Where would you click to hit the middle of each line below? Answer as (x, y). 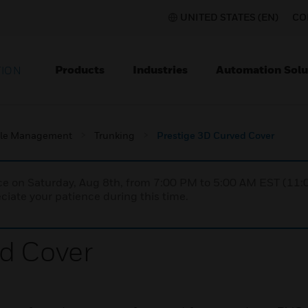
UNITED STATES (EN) (229, 17)
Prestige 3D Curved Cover (216, 135)
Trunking (114, 135)
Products (80, 69)
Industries (160, 69)
